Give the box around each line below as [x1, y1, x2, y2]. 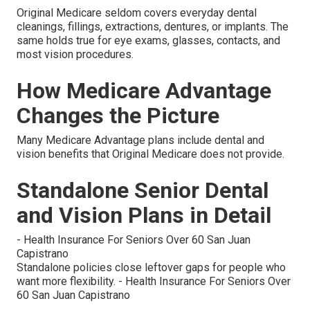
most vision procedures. [17, 48, 134, 62]
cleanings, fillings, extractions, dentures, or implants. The [17, 20, 289, 34]
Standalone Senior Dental [17, 177, 268, 204]
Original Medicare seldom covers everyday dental [17, 6, 257, 20]
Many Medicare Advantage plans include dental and [17, 134, 264, 147]
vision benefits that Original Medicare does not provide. [17, 147, 284, 161]
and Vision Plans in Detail [17, 202, 271, 229]
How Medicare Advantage [17, 77, 271, 104]
